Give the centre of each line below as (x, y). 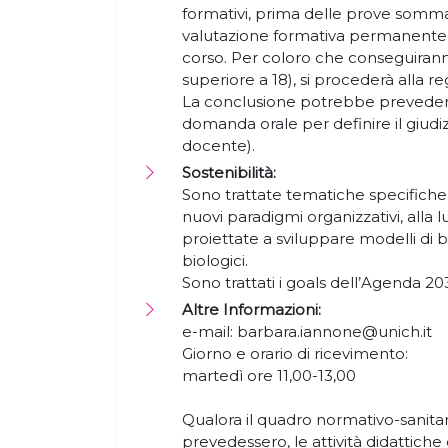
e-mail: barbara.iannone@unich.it (307, 331)
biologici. (215, 260)
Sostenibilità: (229, 172)
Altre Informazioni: (251, 309)
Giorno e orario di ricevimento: (295, 353)
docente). (220, 145)
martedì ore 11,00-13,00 (269, 375)
